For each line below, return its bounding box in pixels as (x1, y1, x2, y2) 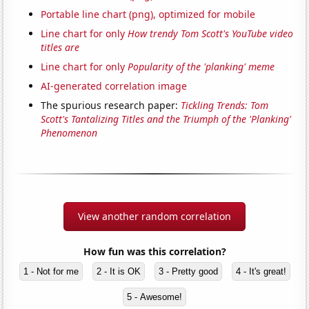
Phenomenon (41, 126, 98, 139)
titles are (41, 40, 80, 54)
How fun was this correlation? (83, 244, 226, 258)
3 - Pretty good (158, 266, 218, 277)
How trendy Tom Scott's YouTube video (128, 26, 294, 40)
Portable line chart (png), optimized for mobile (41, 7, 256, 21)
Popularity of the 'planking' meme (128, 59, 275, 73)
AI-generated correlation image (41, 79, 188, 92)
